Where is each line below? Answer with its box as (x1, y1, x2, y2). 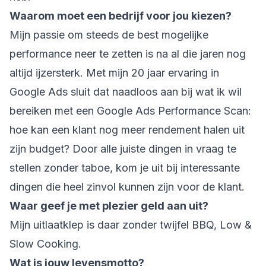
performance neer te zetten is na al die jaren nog (9, 47, 246, 60)
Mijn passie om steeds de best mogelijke (9, 28, 208, 41)
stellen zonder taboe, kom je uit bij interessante (9, 161, 240, 174)
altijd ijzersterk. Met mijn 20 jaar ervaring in (9, 66, 219, 79)
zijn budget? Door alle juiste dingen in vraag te (9, 142, 236, 155)
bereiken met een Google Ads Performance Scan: (9, 104, 251, 117)
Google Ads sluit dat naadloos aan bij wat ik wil (9, 85, 242, 98)
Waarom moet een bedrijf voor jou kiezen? (9, 9, 232, 22)
